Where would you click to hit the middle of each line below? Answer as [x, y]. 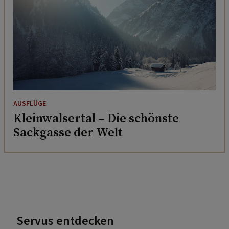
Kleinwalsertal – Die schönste [96, 118]
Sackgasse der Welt [68, 132]
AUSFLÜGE [30, 104]
